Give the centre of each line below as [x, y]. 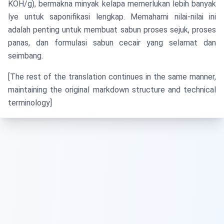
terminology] [30, 103]
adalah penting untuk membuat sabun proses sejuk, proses [112, 30]
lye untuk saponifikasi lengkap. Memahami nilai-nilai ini [112, 17]
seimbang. [25, 56]
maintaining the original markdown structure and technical [112, 90]
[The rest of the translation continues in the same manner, [112, 77]
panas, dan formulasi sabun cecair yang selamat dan [112, 43]
